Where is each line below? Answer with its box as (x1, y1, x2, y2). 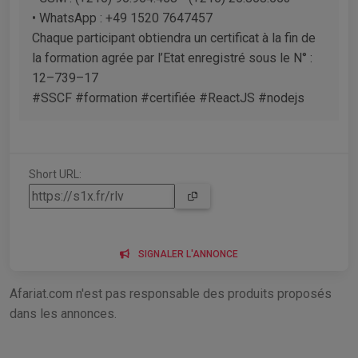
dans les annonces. (10, 305, 117, 321)
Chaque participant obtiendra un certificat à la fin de (32, 30, 316, 46)
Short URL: (29, 167, 82, 181)
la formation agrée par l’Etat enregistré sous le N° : (32, 50, 312, 66)
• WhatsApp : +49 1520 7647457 (32, 10, 213, 26)
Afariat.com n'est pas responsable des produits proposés (10, 285, 332, 301)
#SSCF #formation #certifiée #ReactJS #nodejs (32, 89, 304, 105)
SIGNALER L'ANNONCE (138, 248, 238, 260)
